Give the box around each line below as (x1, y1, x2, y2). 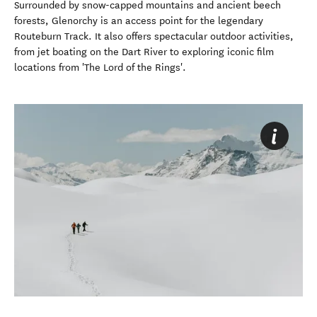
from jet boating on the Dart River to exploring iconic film (14, 46, 274, 58)
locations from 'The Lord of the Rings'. (14, 62, 186, 74)
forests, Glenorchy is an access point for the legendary (14, 15, 263, 27)
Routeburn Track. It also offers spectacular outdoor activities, (14, 30, 294, 42)
